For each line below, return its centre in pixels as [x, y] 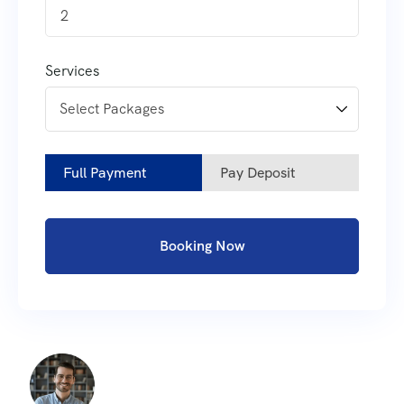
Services [72, 70]
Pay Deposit [258, 172]
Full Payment [105, 172]
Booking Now [202, 245]
